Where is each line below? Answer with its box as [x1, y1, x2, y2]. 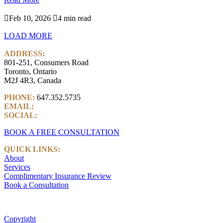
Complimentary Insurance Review [4, 172, 111, 181]
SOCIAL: [4, 111, 39, 120]
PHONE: [4, 93, 35, 102]
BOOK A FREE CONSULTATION [4, 128, 119, 137]
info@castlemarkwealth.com [36, 102, 125, 111]
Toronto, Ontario [4, 67, 57, 76]
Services [4, 163, 30, 172]
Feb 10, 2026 [9, 14, 51, 23]
